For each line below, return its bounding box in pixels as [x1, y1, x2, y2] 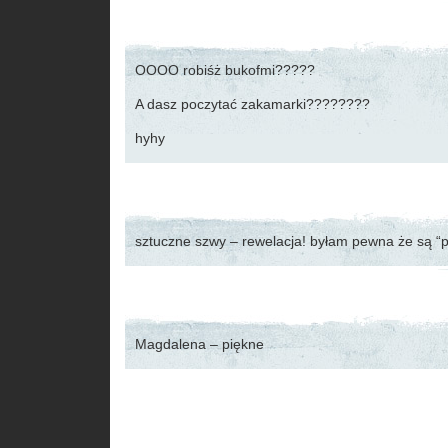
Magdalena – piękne [135, 336, 264, 352]
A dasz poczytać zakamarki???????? [135, 96, 370, 112]
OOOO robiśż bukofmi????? [135, 62, 315, 78]
